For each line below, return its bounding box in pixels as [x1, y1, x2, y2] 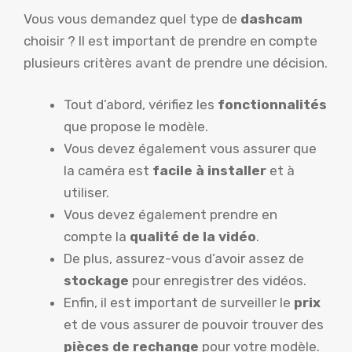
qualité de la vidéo [130, 229, 256, 245]
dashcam [240, 10, 302, 27]
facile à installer [152, 163, 266, 179]
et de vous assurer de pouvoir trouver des [64, 317, 324, 333]
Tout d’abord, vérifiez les [64, 97, 218, 113]
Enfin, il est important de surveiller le [64, 295, 294, 311]
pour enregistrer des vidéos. [129, 273, 306, 289]
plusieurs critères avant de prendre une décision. [24, 54, 328, 71]
